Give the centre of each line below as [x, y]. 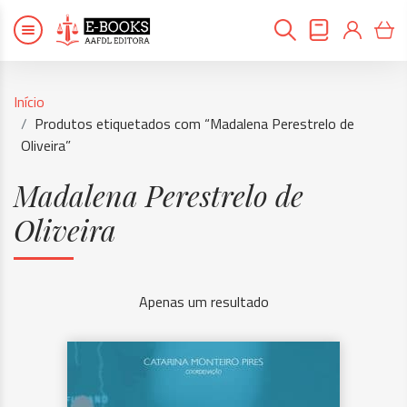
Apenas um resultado [203, 302]
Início [29, 102]
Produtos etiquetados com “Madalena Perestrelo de [194, 124]
